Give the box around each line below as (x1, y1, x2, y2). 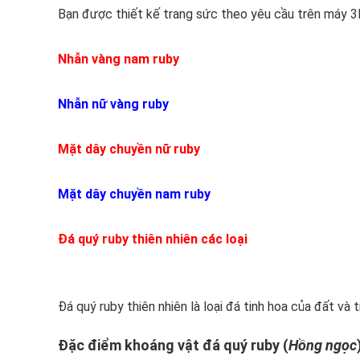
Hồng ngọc (288, 337, 357, 354)
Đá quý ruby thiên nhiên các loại (58, 231, 247, 247)
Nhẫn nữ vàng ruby (58, 96, 169, 112)
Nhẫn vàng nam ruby (58, 51, 179, 67)
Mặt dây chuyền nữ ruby (58, 141, 200, 157)
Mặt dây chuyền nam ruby (58, 186, 211, 202)
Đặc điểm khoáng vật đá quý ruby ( (58, 337, 288, 354)
